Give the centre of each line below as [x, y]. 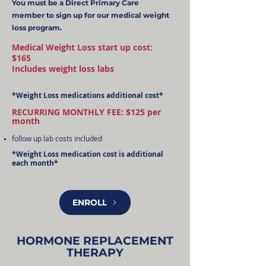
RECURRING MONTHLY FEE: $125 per [86, 112]
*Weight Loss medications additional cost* [88, 95]
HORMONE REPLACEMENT [95, 241]
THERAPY [95, 253]
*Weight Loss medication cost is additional [88, 154]
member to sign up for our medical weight [91, 15]
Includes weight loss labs [63, 69]
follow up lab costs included [57, 138]
